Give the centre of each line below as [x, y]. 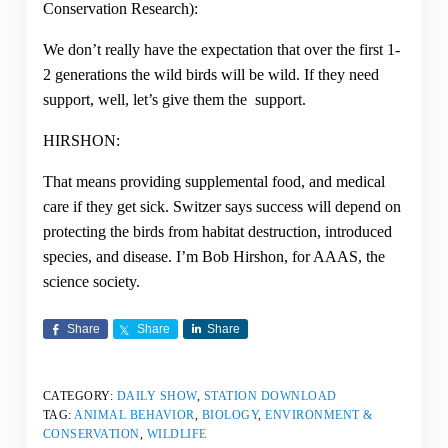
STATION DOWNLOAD [270, 395]
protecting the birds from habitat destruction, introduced [217, 231]
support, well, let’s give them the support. [174, 99]
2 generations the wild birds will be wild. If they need [210, 74]
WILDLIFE [176, 433]
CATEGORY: [79, 395]
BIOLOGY [230, 414]
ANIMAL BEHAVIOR [134, 414]
